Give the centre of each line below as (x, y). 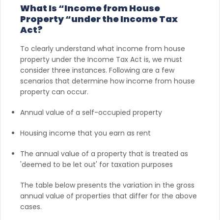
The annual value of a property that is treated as (104, 153)
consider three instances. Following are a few (97, 70)
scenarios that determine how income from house (108, 81)
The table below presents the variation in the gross (107, 185)
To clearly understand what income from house (103, 48)
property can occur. (55, 92)
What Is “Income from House (90, 8)
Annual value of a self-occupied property (91, 112)
